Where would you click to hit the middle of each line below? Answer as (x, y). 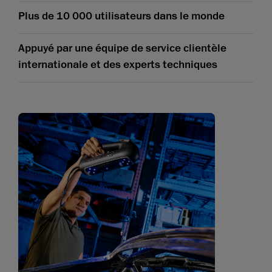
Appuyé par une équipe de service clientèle (122, 48)
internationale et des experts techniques (118, 65)
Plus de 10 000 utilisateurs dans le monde (121, 16)
